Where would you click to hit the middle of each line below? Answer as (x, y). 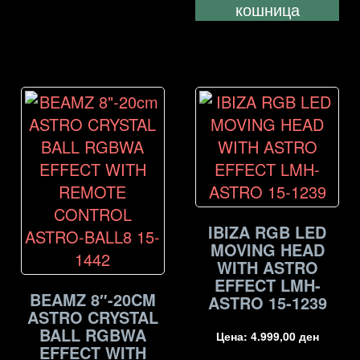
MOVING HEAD (267, 249)
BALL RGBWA (92, 334)
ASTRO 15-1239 (267, 302)
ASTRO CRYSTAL (92, 317)
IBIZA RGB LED (268, 231)
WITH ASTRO (267, 267)
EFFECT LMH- (267, 284)
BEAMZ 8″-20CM (92, 299)
